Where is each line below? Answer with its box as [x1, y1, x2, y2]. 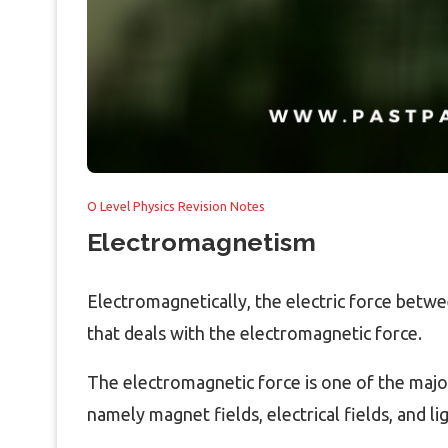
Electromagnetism [87, 226, 316, 257]
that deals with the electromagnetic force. [87, 322, 422, 343]
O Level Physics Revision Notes [87, 198, 265, 213]
